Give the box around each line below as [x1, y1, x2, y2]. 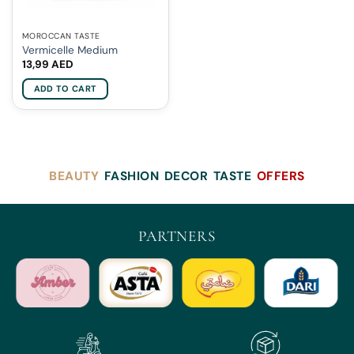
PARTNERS [137, 226, 217, 246]
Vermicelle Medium [21, 43, 118, 57]
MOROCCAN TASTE [21, 30, 100, 41]
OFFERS [256, 168, 305, 184]
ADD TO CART [33, 83, 97, 95]
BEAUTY [49, 168, 100, 184]
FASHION [104, 168, 160, 184]
